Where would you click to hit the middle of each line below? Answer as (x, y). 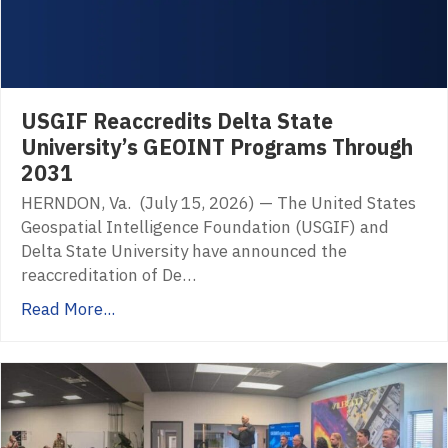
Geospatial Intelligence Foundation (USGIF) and (205, 227)
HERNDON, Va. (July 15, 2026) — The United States (218, 203)
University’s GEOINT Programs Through (217, 147)
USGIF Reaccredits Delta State (177, 121)
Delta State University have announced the (184, 251)
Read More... (68, 309)
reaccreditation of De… (108, 275)
